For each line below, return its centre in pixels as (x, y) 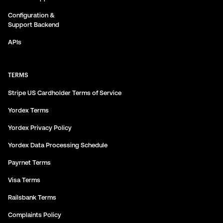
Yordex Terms (28, 110)
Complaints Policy (35, 215)
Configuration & (31, 15)
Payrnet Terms (29, 163)
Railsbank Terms (32, 197)
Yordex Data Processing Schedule (58, 145)
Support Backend (34, 25)
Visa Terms (24, 180)
